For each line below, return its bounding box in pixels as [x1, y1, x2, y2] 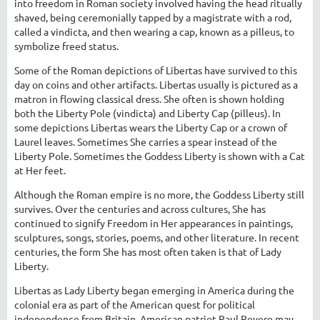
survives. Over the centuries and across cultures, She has [14, 201, 266, 215]
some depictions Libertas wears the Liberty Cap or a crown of [14, 120, 287, 134]
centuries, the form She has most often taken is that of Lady [14, 244, 281, 258]
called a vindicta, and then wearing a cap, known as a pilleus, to [14, 24, 294, 38]
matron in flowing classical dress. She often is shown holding [14, 91, 284, 105]
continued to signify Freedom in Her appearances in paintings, [14, 216, 293, 229]
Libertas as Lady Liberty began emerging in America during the [14, 283, 294, 296]
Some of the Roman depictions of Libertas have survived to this [14, 63, 297, 76]
